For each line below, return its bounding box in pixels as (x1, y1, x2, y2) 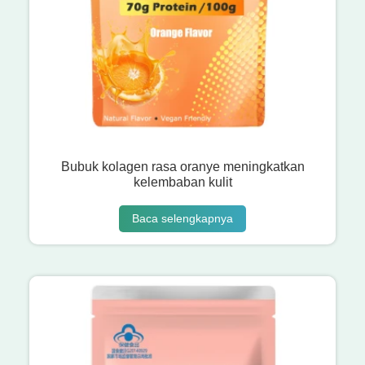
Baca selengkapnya (132, 211, 233, 225)
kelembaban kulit (133, 175, 232, 190)
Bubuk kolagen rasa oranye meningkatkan (60, 160, 305, 174)
